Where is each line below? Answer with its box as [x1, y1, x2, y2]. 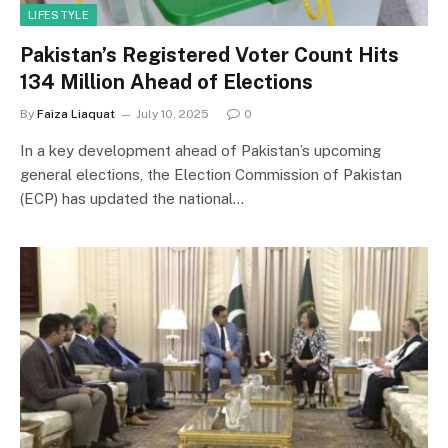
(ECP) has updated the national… [20, 189, 244, 207]
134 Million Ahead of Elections [20, 69, 313, 94]
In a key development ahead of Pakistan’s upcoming [20, 141, 381, 159]
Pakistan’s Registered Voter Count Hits [20, 42, 399, 67]
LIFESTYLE [28, 8, 89, 21]
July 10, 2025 [136, 106, 209, 121]
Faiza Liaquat [37, 106, 115, 121]
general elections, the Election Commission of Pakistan [20, 165, 402, 183]
